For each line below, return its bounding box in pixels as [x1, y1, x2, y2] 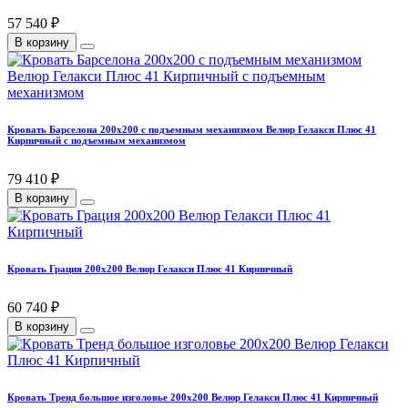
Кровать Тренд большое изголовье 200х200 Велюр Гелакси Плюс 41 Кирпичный [7, 392, 378, 403]
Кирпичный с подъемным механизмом [7, 135, 186, 147]
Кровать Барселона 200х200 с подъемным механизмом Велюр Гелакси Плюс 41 [7, 124, 376, 136]
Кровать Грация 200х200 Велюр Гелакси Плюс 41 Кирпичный [7, 263, 292, 275]
